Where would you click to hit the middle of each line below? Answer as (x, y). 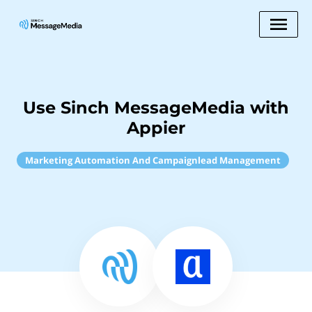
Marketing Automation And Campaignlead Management (153, 160)
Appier (156, 128)
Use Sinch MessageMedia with (156, 108)
